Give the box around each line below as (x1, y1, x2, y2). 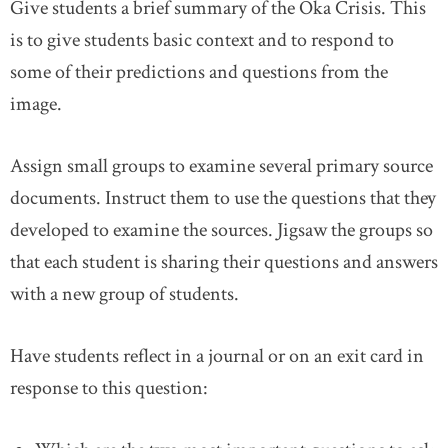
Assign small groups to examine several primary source (10, 152, 433, 179)
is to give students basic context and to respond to (10, 26, 394, 53)
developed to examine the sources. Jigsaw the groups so (10, 216, 433, 243)
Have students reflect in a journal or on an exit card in (10, 342, 424, 369)
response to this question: (10, 374, 208, 401)
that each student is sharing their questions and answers (10, 248, 438, 275)
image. (10, 90, 62, 117)
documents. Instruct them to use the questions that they (10, 184, 436, 211)
